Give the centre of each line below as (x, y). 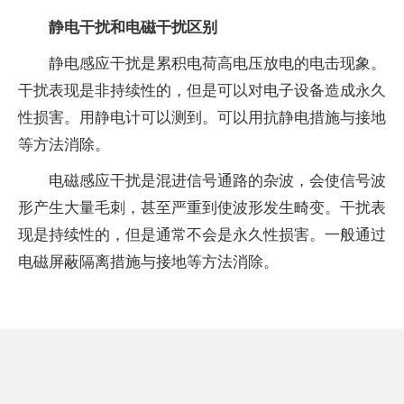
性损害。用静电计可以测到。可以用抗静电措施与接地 (202, 118)
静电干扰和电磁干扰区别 (133, 28)
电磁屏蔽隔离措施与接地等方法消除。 (148, 262)
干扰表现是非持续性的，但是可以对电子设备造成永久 (202, 91)
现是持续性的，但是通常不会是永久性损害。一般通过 (202, 235)
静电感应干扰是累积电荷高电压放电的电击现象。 (217, 64)
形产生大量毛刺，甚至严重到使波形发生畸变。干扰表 (202, 208)
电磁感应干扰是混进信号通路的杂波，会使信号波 (217, 181)
